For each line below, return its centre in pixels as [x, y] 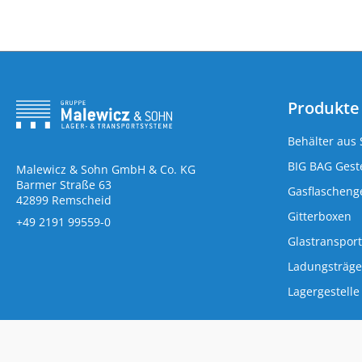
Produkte [324, 108]
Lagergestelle [324, 291]
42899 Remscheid [64, 200]
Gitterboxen [320, 216]
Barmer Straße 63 [64, 185]
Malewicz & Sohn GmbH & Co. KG [109, 169]
